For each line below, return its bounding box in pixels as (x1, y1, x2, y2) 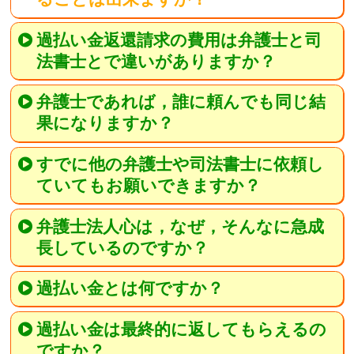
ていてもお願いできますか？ (36, 175, 261, 195)
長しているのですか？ (36, 238, 209, 258)
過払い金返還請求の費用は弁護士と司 (36, 30, 322, 50)
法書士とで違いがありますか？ (36, 51, 276, 71)
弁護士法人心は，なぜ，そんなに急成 (36, 217, 325, 236)
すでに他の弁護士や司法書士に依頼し (36, 154, 325, 174)
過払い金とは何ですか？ (36, 279, 224, 299)
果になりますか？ (36, 114, 174, 134)
